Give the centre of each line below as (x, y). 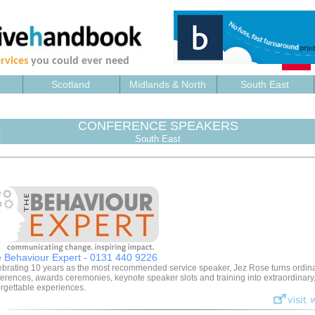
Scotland (71, 84)
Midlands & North (168, 84)
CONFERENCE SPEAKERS (158, 126)
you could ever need (78, 61)
